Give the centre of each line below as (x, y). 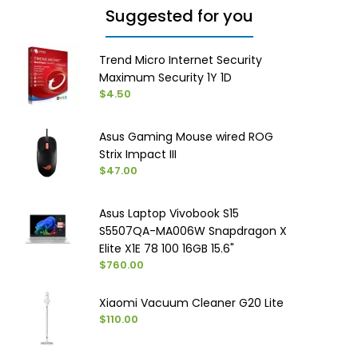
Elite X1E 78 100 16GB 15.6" (167, 248)
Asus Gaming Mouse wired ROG (187, 136)
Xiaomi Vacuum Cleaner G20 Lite (192, 302)
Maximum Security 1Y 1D (166, 77)
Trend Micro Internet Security (181, 60)
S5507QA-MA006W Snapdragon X (193, 231)
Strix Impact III (138, 154)
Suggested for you (179, 16)
